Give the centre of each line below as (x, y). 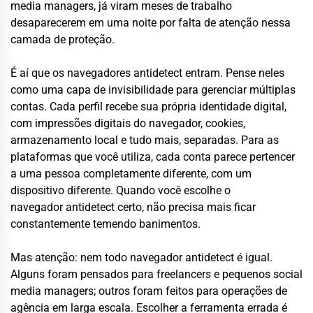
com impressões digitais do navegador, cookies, (128, 123)
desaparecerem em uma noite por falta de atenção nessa (151, 22)
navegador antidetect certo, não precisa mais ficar (133, 207)
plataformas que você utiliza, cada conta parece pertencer (153, 156)
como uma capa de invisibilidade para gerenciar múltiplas (153, 89)
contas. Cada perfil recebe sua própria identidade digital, (148, 106)
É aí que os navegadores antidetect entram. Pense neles (147, 73)
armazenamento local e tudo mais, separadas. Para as (145, 140)
